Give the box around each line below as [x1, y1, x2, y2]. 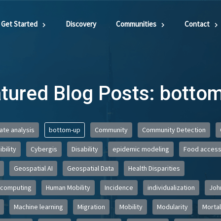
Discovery [66, 19, 97, 29]
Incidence [104, 183, 133, 192]
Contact [184, 19, 210, 29]
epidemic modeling [112, 145, 169, 153]
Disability [71, 145, 98, 153]
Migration [77, 202, 105, 211]
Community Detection [142, 125, 206, 134]
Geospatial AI [13, 164, 53, 173]
